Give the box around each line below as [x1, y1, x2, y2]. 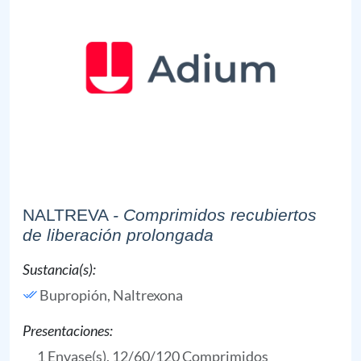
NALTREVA [23, 205, 108, 224]
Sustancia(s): [23, 260, 96, 278]
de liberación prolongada [23, 226, 214, 244]
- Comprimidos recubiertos [113, 205, 317, 224]
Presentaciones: [23, 322, 113, 339]
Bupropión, [39, 286, 113, 304]
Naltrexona [113, 286, 183, 304]
